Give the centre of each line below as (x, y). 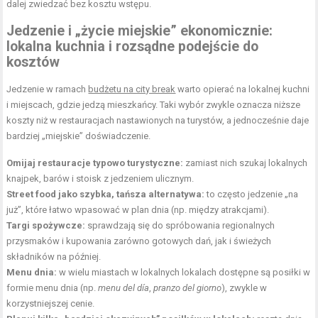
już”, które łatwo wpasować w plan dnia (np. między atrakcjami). (138, 210)
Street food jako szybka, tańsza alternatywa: (106, 194)
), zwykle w (245, 288)
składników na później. (54, 257)
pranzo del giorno (188, 288)
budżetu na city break (132, 89)
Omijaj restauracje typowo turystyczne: (95, 163)
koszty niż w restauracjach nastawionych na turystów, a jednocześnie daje (158, 121)
